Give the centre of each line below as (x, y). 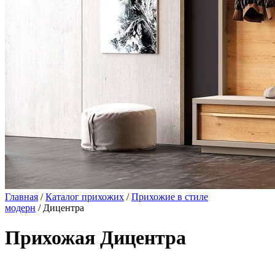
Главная (21, 197)
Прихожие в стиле (170, 197)
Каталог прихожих (85, 197)
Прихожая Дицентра (95, 238)
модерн (20, 208)
